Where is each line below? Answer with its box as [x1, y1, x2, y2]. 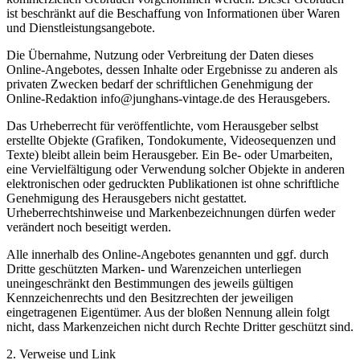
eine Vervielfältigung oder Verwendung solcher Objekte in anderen [6, 162, 345, 177]
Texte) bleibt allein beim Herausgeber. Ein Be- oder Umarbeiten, [6, 148, 333, 162]
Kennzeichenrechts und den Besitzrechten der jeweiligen [6, 291, 293, 305]
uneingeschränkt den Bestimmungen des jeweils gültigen [6, 276, 293, 291]
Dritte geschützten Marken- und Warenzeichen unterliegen [6, 262, 301, 276]
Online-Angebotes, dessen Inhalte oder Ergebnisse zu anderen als [6, 63, 337, 77]
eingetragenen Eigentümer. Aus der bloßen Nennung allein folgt [6, 305, 329, 320]
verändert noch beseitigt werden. [6, 220, 171, 235]
